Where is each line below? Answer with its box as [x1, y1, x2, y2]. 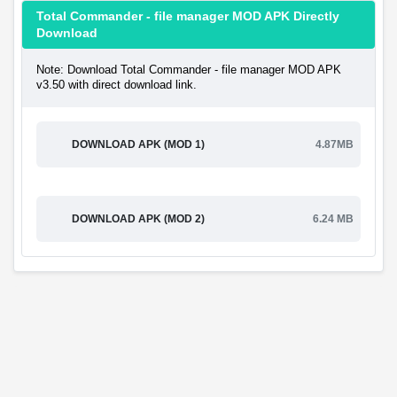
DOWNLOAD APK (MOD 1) [72, 138, 205, 151]
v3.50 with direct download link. [36, 79, 197, 91]
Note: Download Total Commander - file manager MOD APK [36, 64, 341, 76]
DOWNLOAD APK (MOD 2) [72, 213, 205, 225]
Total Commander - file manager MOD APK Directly [36, 9, 339, 23]
